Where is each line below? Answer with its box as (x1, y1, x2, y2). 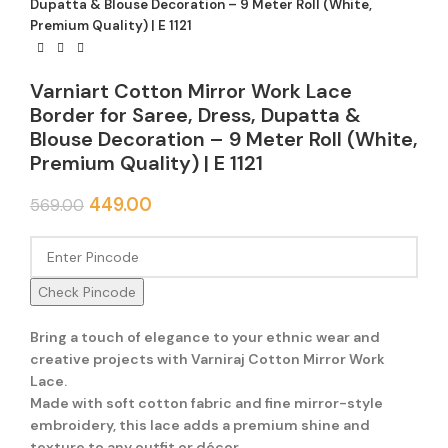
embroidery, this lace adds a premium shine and (30, 415, 370, 434)
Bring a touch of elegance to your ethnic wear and (30, 327, 380, 346)
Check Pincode (38, 282, 136, 301)
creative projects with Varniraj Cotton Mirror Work (30, 349, 385, 368)
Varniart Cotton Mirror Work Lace (30, 77, 352, 104)
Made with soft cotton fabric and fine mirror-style (30, 393, 383, 412)
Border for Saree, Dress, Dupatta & (30, 101, 361, 128)
